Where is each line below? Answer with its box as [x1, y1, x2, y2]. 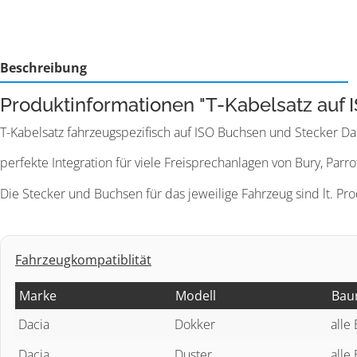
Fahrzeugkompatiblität [15, 250, 151, 269]
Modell [175, 286, 216, 304]
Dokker [175, 315, 215, 333]
